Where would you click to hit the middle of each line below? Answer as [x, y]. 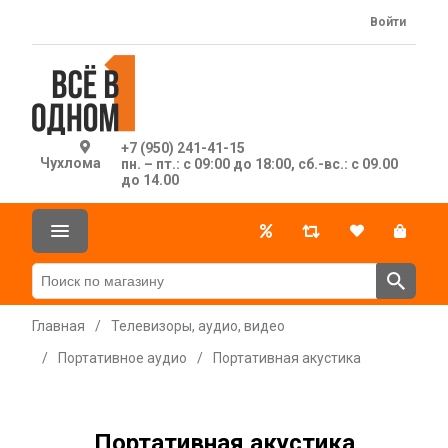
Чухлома [70, 163]
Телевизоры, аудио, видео [198, 326]
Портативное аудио [122, 358]
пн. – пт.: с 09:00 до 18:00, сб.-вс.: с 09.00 [259, 164]
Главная [58, 326]
